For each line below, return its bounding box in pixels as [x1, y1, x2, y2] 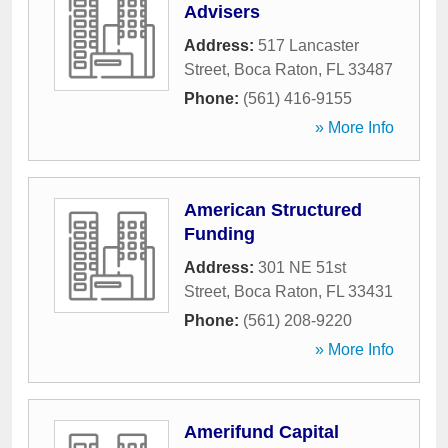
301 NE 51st [258, 259, 346, 276]
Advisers [184, 2, 260, 22]
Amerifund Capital [184, 422, 339, 442]
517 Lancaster [258, 37, 359, 54]
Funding [184, 224, 255, 244]
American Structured [184, 200, 362, 220]
